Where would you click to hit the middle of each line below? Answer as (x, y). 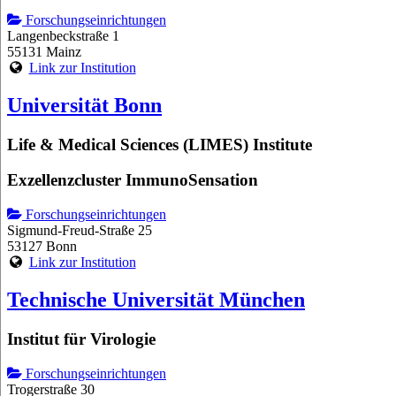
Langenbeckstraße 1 (63, 35)
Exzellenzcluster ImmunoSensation (133, 180)
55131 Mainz (44, 51)
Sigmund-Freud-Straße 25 (80, 231)
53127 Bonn (42, 247)
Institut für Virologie (81, 339)
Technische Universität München (156, 299)
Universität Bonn (84, 105)
